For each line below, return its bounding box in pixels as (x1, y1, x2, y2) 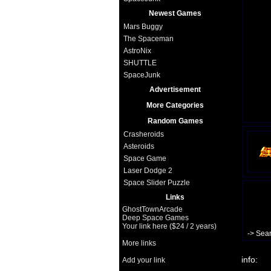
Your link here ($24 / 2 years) (122, 222, 217, 230)
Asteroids (123, 142, 154, 151)
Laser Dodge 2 (123, 166, 172, 175)
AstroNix (123, 47, 151, 55)
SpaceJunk (123, 71, 160, 79)
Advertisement (149, 85, 201, 94)
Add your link (122, 256, 165, 264)
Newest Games (149, 9, 201, 18)
